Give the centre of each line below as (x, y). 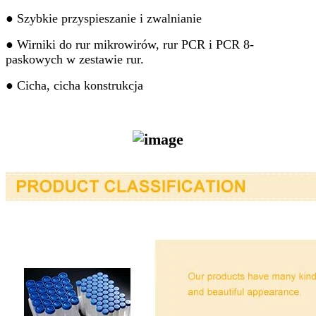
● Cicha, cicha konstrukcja (74, 85)
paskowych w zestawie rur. (75, 59)
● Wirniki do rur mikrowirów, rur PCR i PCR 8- (130, 44)
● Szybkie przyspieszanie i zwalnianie (104, 18)
